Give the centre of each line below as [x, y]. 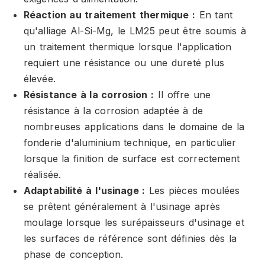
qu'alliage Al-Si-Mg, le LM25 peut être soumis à [135, 31]
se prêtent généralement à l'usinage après [122, 206]
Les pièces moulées [193, 190]
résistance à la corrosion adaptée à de [114, 111]
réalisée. [42, 174]
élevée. [40, 79]
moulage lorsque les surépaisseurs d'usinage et [134, 222]
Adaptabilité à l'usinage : [85, 190]
